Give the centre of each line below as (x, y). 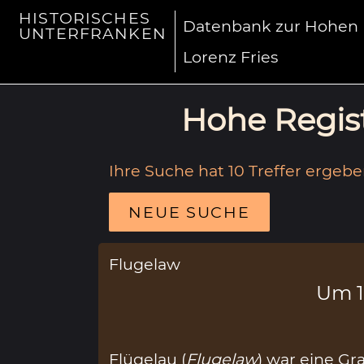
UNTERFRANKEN (93, 34)
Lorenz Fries (231, 57)
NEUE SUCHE (189, 212)
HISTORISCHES (84, 18)
